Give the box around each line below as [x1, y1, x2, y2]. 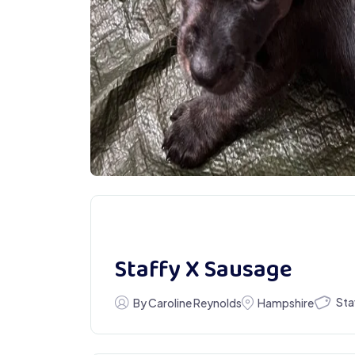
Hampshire [258, 295, 314, 310]
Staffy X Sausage [115, 250, 292, 292]
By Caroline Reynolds [132, 295, 242, 310]
